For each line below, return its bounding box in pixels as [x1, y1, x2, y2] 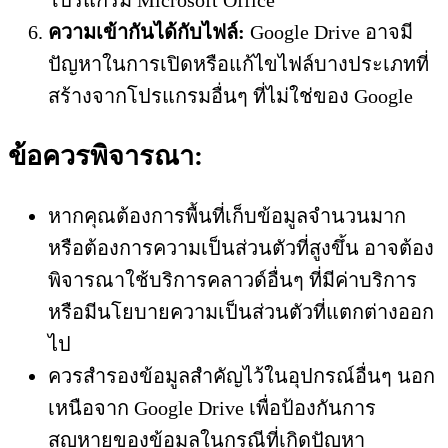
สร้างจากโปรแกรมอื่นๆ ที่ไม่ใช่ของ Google [48, 85, 413, 108]
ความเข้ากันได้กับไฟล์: [48, 21, 245, 44]
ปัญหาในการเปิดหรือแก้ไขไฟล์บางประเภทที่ [48, 53, 429, 76]
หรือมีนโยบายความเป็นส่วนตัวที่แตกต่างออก [48, 300, 434, 323]
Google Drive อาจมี [245, 21, 413, 44]
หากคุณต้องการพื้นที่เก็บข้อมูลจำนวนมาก [48, 204, 406, 227]
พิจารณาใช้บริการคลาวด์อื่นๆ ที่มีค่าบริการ [48, 268, 417, 291]
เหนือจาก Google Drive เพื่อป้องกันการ [48, 396, 376, 419]
